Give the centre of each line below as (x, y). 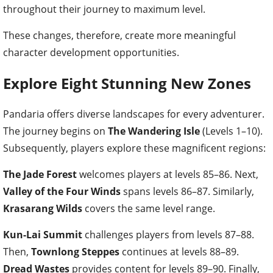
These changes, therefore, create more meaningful (119, 36)
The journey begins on (55, 131)
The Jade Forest (40, 174)
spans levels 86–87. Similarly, (187, 191)
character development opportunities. (91, 53)
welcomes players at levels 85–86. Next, (168, 174)
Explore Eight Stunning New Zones (127, 83)
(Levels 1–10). (231, 131)
